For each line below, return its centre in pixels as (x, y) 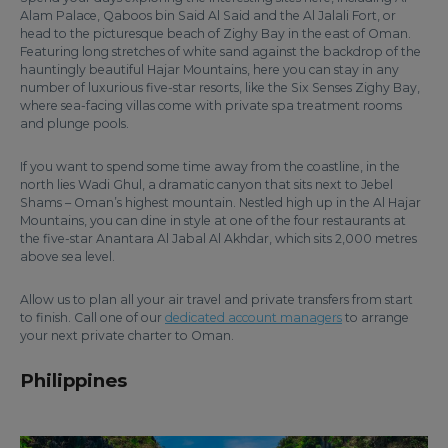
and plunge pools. (74, 123)
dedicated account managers (253, 317)
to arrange (375, 317)
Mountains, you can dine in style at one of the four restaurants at (213, 220)
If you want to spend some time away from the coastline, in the (210, 166)
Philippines (73, 380)
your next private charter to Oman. (127, 335)
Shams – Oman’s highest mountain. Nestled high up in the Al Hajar (220, 202)
